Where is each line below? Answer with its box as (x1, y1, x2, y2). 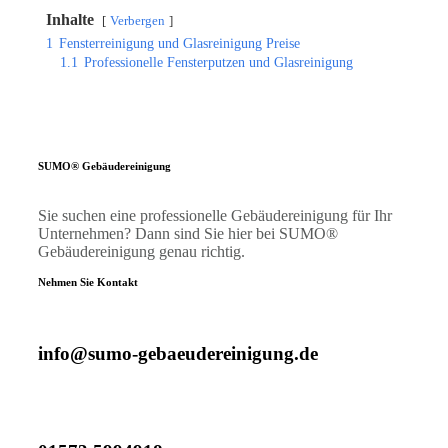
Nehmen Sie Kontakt (38, 275, 138, 288)
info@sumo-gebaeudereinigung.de (38, 343, 318, 365)
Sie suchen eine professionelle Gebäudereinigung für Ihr (38, 206, 392, 224)
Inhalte (46, 10, 94, 28)
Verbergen (110, 13, 165, 28)
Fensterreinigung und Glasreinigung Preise (59, 34, 300, 51)
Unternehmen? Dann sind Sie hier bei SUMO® (38, 224, 338, 242)
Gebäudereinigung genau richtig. (38, 242, 245, 260)
